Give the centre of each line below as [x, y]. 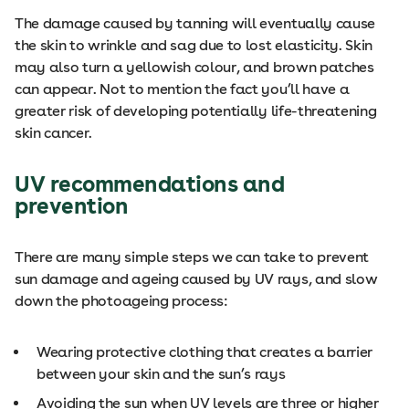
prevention [72, 206]
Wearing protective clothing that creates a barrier [204, 352]
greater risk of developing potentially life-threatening [196, 111]
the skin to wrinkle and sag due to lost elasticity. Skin [194, 45]
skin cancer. [54, 133]
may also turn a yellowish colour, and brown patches [194, 67]
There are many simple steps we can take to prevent [192, 257]
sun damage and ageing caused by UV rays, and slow [196, 279]
